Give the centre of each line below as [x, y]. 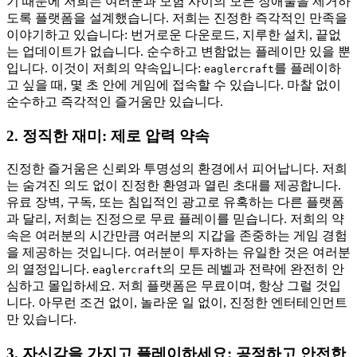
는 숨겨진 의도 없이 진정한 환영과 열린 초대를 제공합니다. [174, 186]
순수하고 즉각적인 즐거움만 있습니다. [115, 101]
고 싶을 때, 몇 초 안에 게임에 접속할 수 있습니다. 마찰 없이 [174, 84]
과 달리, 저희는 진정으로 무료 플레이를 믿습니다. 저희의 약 [175, 219]
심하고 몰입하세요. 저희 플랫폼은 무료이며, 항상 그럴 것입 [174, 286]
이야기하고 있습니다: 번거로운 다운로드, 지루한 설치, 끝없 [174, 34]
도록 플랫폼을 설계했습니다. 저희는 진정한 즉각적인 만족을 [177, 18]
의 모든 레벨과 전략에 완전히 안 [253, 269]
